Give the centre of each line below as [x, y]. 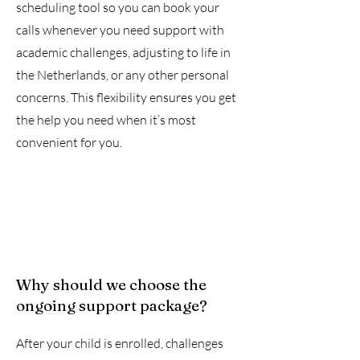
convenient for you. [69, 142]
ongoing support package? [112, 305]
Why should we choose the [111, 284]
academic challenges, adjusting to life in [123, 52]
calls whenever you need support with [120, 30]
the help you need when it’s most [106, 120]
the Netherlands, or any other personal [123, 75]
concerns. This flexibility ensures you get [126, 97]
